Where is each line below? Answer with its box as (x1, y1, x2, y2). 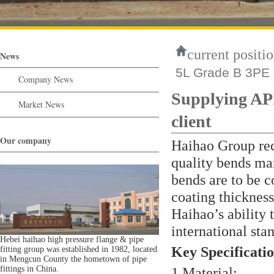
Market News (18, 98, 64, 110)
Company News (18, 73, 73, 85)
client (171, 112, 211, 131)
